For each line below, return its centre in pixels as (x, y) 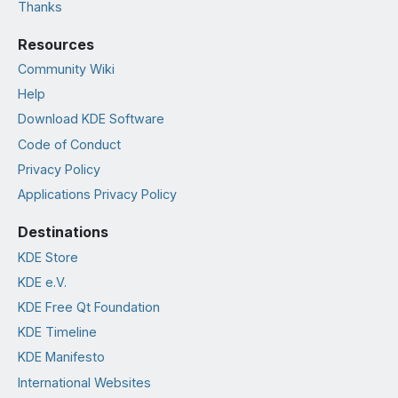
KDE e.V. (42, 282)
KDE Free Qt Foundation (89, 307)
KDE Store (48, 257)
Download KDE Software (91, 119)
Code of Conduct (69, 144)
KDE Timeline (57, 332)
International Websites (84, 382)
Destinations (63, 232)
